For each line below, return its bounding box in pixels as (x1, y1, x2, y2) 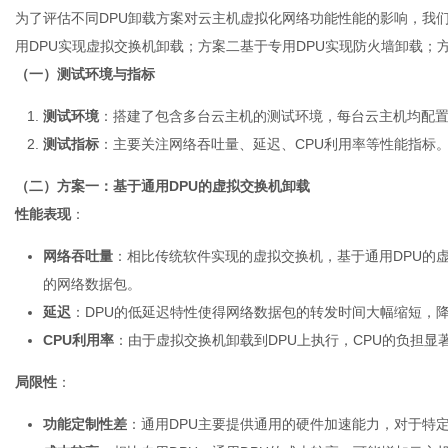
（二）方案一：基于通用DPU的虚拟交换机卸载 (15, 178, 310, 194)
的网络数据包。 (43, 276, 141, 292)
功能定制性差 (43, 416, 127, 432)
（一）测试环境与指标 (15, 66, 155, 82)
